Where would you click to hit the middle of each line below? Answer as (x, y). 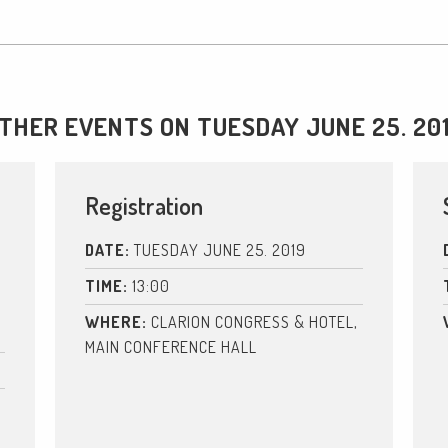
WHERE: (115, 321)
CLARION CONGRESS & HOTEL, (252, 321)
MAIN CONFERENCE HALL (170, 346)
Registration (143, 205)
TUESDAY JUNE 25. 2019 (217, 249)
